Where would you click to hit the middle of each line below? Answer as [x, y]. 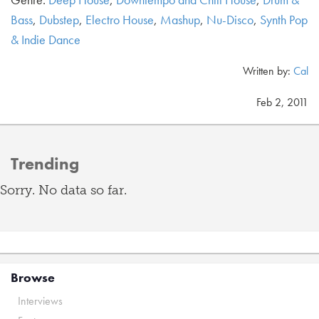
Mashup [180, 20]
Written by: [268, 71]
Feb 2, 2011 [282, 102]
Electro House [120, 20]
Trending [45, 163]
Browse [33, 277]
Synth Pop [284, 20]
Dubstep [59, 20]
